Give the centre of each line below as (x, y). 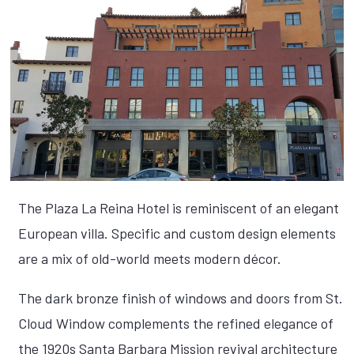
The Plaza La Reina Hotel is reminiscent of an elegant (179, 208)
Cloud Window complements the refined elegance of (176, 324)
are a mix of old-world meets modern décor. (150, 259)
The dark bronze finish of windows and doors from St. (181, 298)
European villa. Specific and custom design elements (177, 233)
